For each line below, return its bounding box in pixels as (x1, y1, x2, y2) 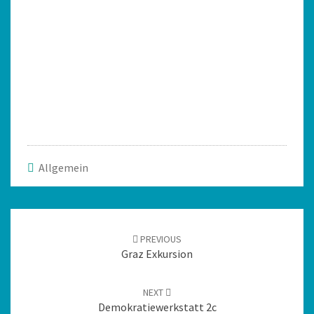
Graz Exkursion (121, 246, 193, 261)
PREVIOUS (138, 232, 182, 245)
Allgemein (39, 160, 88, 175)
